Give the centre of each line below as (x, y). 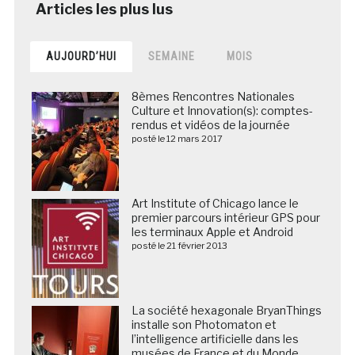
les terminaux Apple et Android (212, 232)
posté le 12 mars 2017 (177, 139)
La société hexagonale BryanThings (226, 310)
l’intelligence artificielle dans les (215, 339)
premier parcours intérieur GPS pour (225, 218)
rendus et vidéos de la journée (210, 125)
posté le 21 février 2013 (179, 246)
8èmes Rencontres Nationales (213, 96)
